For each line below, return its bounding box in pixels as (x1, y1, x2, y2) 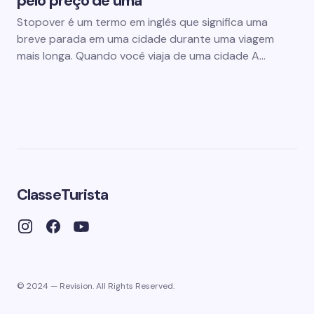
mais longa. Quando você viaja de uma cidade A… (17, 48, 266, 63)
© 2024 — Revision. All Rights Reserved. (17, 280, 175, 292)
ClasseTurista (17, 184, 109, 205)
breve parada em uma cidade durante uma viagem (17, 32, 274, 46)
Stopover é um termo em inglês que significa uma (17, 15, 268, 29)
